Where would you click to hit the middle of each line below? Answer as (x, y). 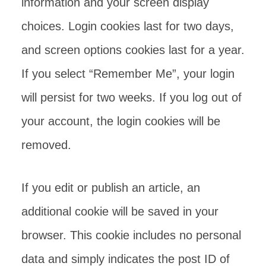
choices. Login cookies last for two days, (128, 26)
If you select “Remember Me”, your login (128, 74)
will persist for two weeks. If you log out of (132, 97)
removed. (46, 145)
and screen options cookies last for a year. (133, 50)
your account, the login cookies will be (121, 121)
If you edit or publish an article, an (111, 188)
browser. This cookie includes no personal (131, 235)
